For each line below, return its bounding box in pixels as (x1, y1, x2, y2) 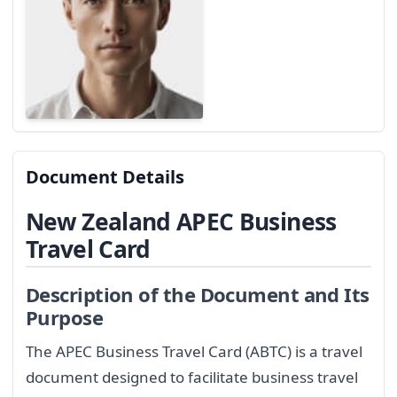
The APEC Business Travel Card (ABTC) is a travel (26, 341, 362, 362)
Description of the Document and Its (26, 281, 370, 308)
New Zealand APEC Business (26, 205, 337, 237)
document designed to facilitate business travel (26, 367, 358, 388)
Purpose (26, 304, 104, 331)
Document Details (26, 165, 184, 190)
